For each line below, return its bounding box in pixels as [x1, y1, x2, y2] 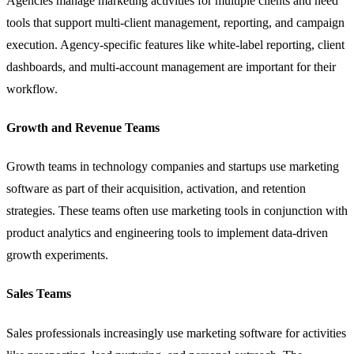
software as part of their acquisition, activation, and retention [6, 182, 306, 196]
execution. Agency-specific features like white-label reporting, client [6, 37, 345, 51]
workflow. [6, 81, 61, 96]
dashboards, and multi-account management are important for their [6, 59, 336, 73]
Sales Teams [6, 287, 71, 301]
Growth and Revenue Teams [6, 120, 160, 134]
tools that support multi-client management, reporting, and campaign [6, 15, 345, 29]
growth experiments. [6, 248, 111, 262]
